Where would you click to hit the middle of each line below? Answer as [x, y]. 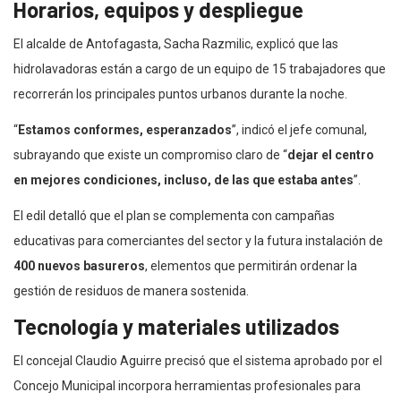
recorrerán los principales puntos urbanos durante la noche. [180, 94]
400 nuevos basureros [79, 265]
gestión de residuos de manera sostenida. [131, 290]
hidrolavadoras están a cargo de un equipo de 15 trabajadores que [200, 68]
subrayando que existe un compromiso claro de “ [150, 154]
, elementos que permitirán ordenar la [251, 265]
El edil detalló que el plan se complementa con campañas [174, 215]
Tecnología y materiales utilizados [176, 326]
